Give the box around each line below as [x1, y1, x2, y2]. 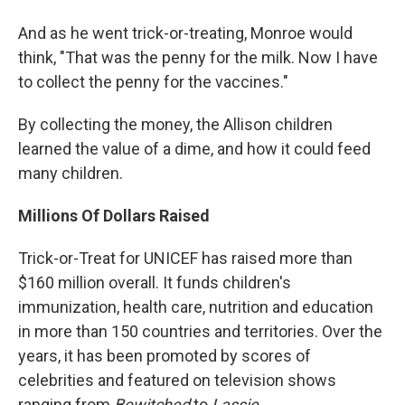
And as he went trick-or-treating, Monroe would [18, 24, 353, 42]
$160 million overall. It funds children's [18, 273, 291, 292]
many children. [18, 164, 123, 183]
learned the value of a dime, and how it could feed [18, 139, 371, 158]
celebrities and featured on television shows [18, 371, 336, 390]
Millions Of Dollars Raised [18, 206, 210, 225]
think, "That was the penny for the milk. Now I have [18, 48, 378, 67]
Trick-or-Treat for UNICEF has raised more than [18, 249, 353, 268]
